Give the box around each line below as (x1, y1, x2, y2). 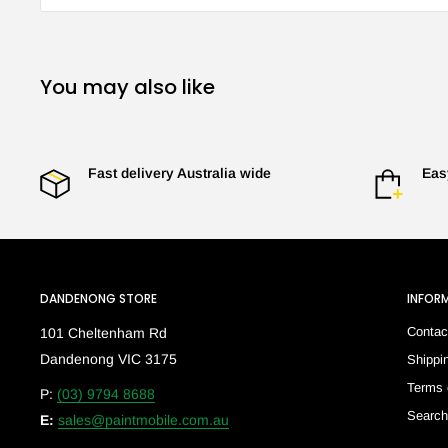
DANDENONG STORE (40, 290, 157, 308)
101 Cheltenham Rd (40, 324, 167, 341)
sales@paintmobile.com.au (58, 412, 229, 429)
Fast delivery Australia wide (88, 165, 271, 182)
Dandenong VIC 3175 (40, 350, 177, 367)
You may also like (40, 73, 215, 102)
